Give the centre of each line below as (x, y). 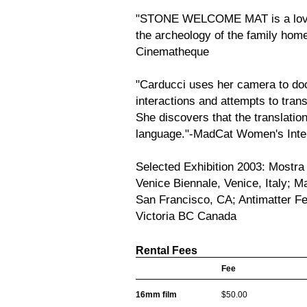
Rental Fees (167, 250)
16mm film (156, 295)
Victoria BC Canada (186, 216)
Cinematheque (172, 51)
